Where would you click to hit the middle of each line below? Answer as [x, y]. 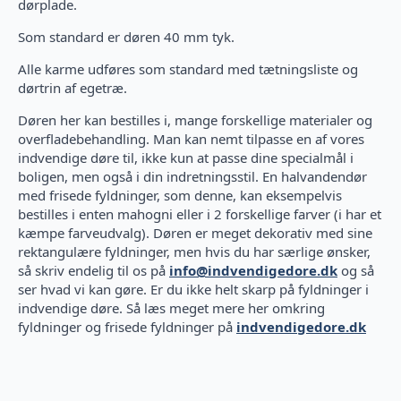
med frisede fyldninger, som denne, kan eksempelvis [180, 196]
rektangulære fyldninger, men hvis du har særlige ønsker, [194, 252]
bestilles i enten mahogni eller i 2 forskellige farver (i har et [200, 214]
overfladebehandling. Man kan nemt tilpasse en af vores [191, 139]
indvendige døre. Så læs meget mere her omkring [171, 308]
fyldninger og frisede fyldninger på [127, 327]
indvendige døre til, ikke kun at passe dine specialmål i [186, 158]
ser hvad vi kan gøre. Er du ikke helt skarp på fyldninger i [193, 290]
